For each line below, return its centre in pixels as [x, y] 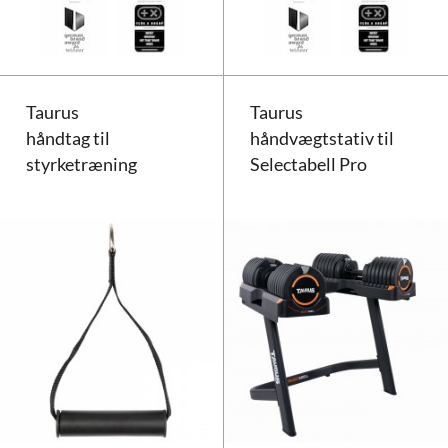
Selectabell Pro [309, 164]
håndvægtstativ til [322, 138]
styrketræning [82, 164]
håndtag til [68, 138]
